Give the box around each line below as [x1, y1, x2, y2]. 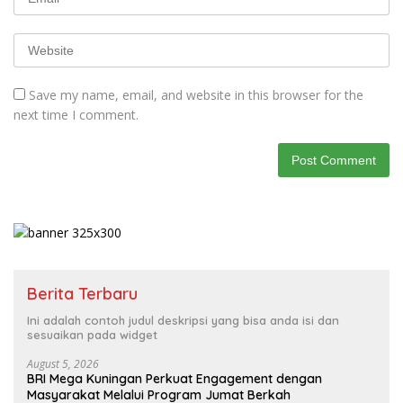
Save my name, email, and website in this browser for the [29, 86, 363, 104]
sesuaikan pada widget [27, 327, 157, 343]
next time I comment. [13, 106, 139, 124]
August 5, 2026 [27, 356, 99, 372]
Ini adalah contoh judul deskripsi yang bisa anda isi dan [27, 313, 339, 328]
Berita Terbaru [27, 283, 138, 305]
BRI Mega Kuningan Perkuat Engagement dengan [27, 371, 322, 388]
